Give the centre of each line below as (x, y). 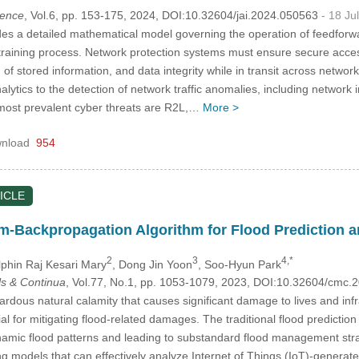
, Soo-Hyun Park (239, 264)
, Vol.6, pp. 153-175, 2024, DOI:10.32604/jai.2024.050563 (172, 15)
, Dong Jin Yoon (152, 264)
